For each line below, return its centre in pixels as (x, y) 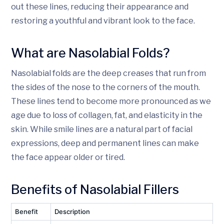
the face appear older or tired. (68, 157)
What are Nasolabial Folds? (90, 53)
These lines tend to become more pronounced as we (111, 101)
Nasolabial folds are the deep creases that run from (108, 73)
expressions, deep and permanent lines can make (105, 143)
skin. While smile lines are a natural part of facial (102, 129)
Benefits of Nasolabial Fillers (95, 189)
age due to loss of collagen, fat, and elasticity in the (107, 115)
